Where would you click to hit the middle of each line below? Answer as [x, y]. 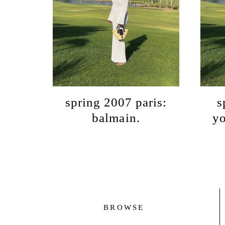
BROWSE [124, 207]
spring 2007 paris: [116, 102]
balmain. [116, 118]
